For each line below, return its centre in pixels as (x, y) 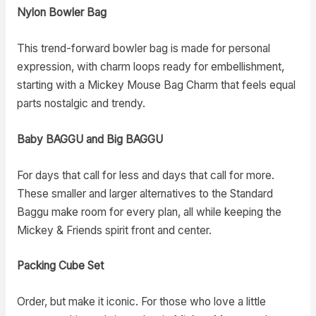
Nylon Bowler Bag (61, 13)
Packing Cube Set (60, 266)
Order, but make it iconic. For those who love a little (141, 302)
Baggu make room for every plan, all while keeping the (149, 212)
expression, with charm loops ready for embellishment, (150, 67)
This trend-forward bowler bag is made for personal (143, 49)
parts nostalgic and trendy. (81, 104)
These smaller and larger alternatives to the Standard (145, 193)
